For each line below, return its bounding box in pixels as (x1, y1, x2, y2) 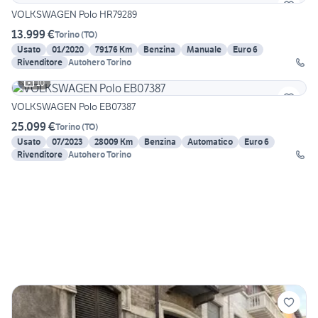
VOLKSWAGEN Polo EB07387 (11, 100, 136, 114)
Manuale (187, 44, 221, 55)
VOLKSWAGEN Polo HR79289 (11, 8, 137, 21)
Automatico (187, 136, 233, 148)
